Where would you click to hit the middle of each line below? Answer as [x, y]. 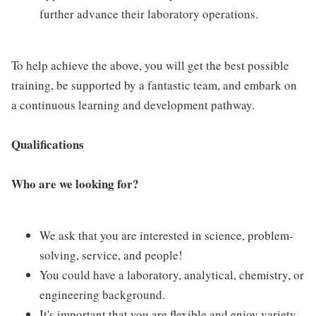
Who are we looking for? [75, 184]
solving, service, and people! [111, 255]
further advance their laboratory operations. [149, 14]
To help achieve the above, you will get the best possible [150, 65]
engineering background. [102, 294]
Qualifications [48, 144]
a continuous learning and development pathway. [133, 105]
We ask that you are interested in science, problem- [166, 235]
